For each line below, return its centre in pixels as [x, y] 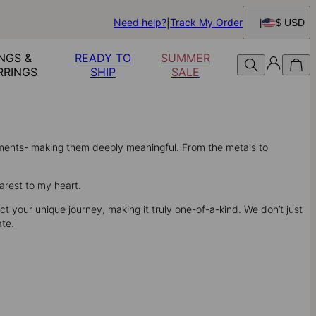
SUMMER [185, 58]
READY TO [103, 58]
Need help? [140, 22]
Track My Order [206, 22]
